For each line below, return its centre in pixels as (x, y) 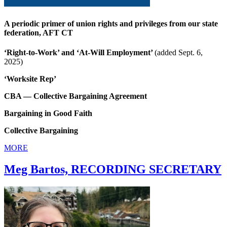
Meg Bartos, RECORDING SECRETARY (113, 169)
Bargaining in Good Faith (48, 113)
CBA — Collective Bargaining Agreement (75, 96)
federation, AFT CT (39, 33)
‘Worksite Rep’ (30, 79)
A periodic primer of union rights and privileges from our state (111, 24)
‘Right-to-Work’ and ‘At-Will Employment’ (79, 53)
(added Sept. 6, (179, 53)
